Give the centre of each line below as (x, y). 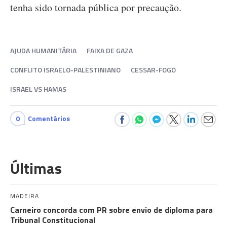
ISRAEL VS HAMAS (38, 89)
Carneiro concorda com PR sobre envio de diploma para (111, 210)
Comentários (49, 119)
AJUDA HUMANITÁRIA (43, 51)
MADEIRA (25, 196)
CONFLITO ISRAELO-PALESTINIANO (65, 70)
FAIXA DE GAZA (110, 51)
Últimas (36, 168)
